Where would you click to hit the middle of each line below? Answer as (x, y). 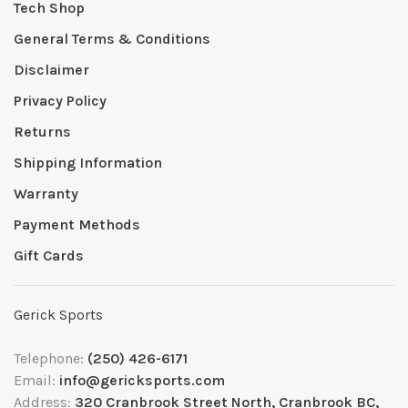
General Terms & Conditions (112, 38)
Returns (42, 131)
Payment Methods (77, 224)
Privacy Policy (60, 100)
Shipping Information (88, 162)
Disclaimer (51, 69)
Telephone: (51, 358)
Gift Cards (49, 255)
